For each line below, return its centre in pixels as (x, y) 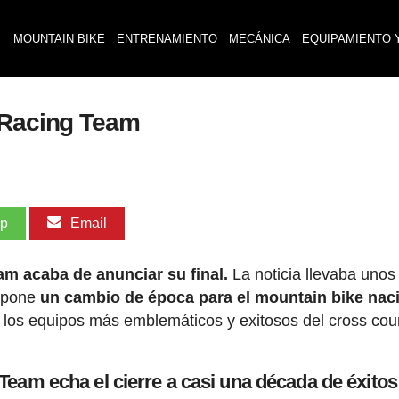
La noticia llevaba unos (312, 274)
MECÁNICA (259, 39)
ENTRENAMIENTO (167, 39)
